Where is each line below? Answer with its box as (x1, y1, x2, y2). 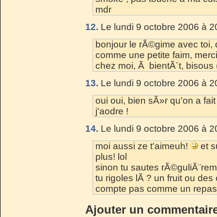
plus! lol (95, 151, 127, 162)
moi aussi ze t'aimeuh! (95, 140, 190, 151)
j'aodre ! (95, 106, 128, 116)
